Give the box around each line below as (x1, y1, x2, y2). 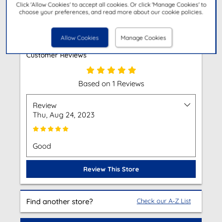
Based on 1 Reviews (78, 78, 144, 88)
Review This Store (83, 165, 139, 173)
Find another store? (26, 196, 93, 206)
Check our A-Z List (137, 196, 191, 205)
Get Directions (89, 18, 133, 27)
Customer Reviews (26, 50, 87, 59)
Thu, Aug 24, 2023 (33, 110, 95, 119)
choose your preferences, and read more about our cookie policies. (19, 8, 203, 16)
